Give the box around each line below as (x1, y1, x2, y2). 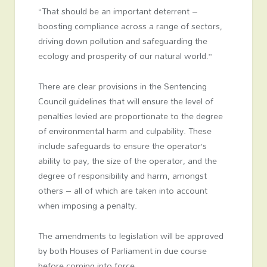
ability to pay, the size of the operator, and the (38, 153, 217, 169)
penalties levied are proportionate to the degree (38, 108, 223, 125)
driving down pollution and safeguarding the (38, 33, 207, 49)
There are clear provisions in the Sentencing (38, 78, 207, 95)
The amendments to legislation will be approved (38, 228, 223, 244)
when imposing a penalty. (38, 197, 137, 214)
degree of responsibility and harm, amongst (38, 167, 207, 184)
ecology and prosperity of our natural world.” (38, 48, 212, 64)
